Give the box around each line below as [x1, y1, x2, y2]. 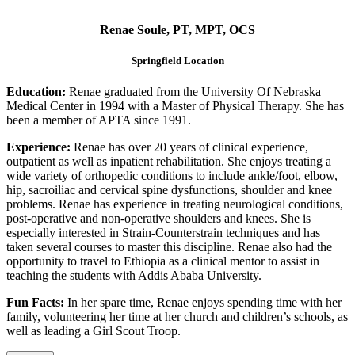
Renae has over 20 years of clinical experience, [71, 140, 308, 155]
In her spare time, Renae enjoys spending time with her [64, 296, 342, 310]
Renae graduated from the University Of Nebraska [66, 85, 321, 99]
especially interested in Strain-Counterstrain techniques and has [6, 226, 320, 240]
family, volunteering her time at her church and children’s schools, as [6, 310, 348, 324]
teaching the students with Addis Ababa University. [6, 269, 261, 283]
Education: [6, 85, 66, 99]
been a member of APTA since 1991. [6, 113, 191, 128]
